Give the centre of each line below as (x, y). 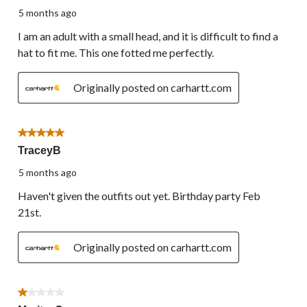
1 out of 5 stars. (54, 294)
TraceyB (39, 151)
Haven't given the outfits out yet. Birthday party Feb (139, 196)
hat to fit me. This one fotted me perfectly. (116, 53)
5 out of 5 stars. (54, 134)
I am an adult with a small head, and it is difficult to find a (148, 36)
